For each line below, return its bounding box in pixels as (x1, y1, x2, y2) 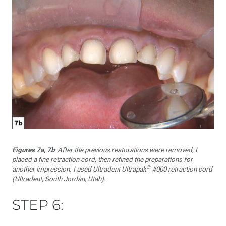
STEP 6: (12, 196, 64, 213)
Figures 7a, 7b (12, 146, 54, 154)
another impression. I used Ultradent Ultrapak (12, 165, 146, 173)
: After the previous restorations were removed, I (54, 146, 197, 154)
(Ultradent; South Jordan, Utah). (12, 175, 106, 183)
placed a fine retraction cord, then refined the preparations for (12, 156, 193, 163)
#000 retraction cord (150, 165, 212, 173)
